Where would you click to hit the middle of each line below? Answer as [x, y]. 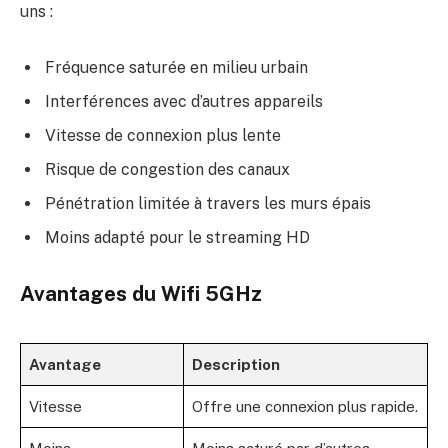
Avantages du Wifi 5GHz [141, 294]
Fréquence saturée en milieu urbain [176, 67]
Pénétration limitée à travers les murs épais [208, 203]
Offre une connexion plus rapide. [305, 406]
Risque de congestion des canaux [167, 169]
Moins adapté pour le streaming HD [177, 237]
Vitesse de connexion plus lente [163, 135]
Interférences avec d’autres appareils [184, 101]
